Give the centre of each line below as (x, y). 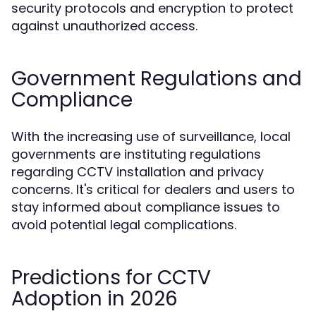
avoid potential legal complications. (124, 225)
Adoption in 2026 (95, 299)
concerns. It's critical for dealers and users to (153, 189)
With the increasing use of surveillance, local (151, 136)
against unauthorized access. (104, 26)
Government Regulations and (157, 79)
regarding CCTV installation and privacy (138, 172)
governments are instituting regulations (136, 154)
